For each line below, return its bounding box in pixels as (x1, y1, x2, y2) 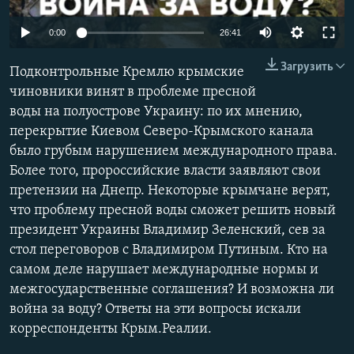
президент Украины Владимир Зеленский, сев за (9, 223, 326, 239)
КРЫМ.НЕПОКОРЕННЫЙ (28, 37, 139, 49)
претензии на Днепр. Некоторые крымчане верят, (9, 183, 330, 199)
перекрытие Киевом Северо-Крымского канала (9, 124, 314, 140)
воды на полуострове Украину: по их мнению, (9, 104, 303, 120)
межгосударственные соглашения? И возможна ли (9, 282, 334, 298)
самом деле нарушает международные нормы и (9, 262, 318, 278)
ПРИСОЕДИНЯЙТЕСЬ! (14, 7, 114, 19)
